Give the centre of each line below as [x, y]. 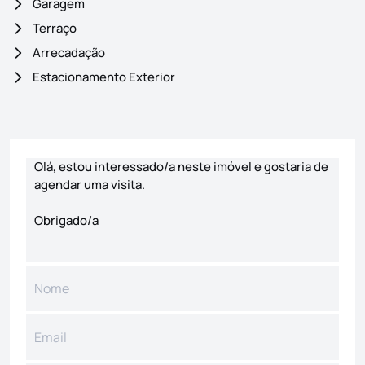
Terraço [55, 28]
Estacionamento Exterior [104, 77]
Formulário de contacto [78, 147]
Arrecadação [69, 52]
